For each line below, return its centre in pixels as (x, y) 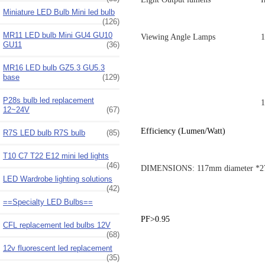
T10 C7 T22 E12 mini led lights (56, 156)
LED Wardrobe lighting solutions (58, 179)
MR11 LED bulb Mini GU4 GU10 (58, 35)
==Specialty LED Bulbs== (48, 202)
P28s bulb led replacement (49, 100)
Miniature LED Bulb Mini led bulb (59, 12)
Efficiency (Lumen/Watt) (183, 131)
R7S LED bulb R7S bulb (44, 132)
